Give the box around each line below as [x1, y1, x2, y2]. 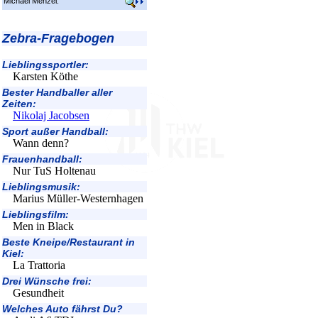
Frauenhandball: [2, 153, 82, 165]
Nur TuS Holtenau [13, 165, 96, 177]
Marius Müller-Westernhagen [13, 192, 143, 204]
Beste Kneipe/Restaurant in [2, 236, 135, 248]
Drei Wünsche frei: [2, 275, 92, 287]
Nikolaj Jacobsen [13, 109, 89, 121]
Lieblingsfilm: [2, 209, 69, 220]
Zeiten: [2, 98, 36, 109]
